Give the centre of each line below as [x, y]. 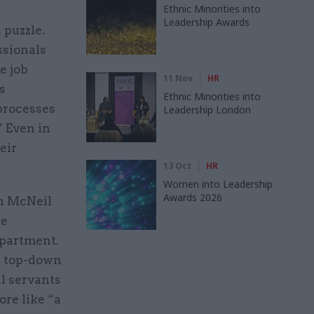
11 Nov [178, 78]
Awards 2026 [193, 197]
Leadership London [207, 109]
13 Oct [177, 165]
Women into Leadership [218, 184]
